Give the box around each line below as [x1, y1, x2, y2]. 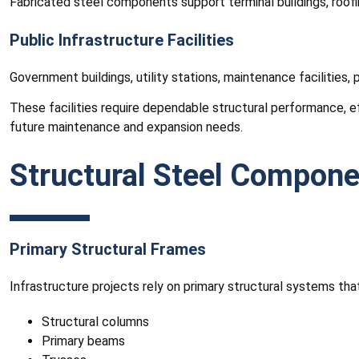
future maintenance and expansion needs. [10, 119, 243, 135]
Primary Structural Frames [10, 239, 206, 259]
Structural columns [42, 313, 149, 329]
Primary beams [42, 333, 125, 349]
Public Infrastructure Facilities [10, 30, 234, 50]
